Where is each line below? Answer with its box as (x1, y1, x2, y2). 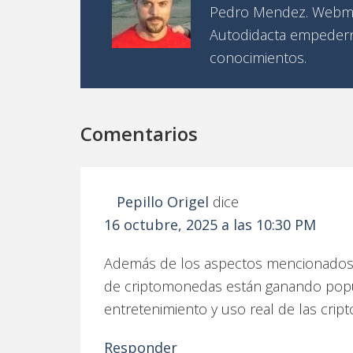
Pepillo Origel (117, 192, 209, 211)
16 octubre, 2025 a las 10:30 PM (104, 215, 316, 234)
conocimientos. (210, 48, 307, 67)
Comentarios (80, 121, 198, 147)
